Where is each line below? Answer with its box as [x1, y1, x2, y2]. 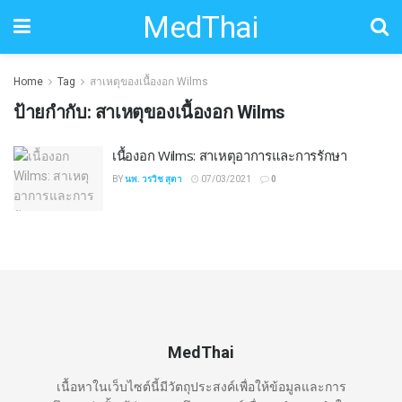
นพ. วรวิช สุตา [125, 174, 182, 184]
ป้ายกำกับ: [13, 101, 95, 123]
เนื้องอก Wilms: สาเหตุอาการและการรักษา [112, 146, 347, 164]
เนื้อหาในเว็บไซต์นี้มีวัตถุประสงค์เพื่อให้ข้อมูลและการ [56, 379, 346, 394]
